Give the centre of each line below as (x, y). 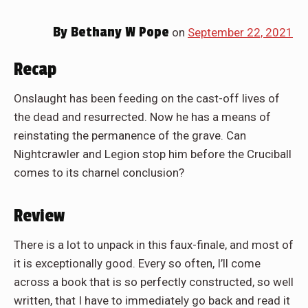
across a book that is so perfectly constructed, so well (154, 282)
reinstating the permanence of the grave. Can (130, 135)
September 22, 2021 (240, 32)
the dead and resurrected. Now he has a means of (142, 117)
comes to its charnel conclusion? (99, 172)
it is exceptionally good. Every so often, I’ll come (137, 263)
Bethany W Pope (118, 32)
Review (39, 216)
